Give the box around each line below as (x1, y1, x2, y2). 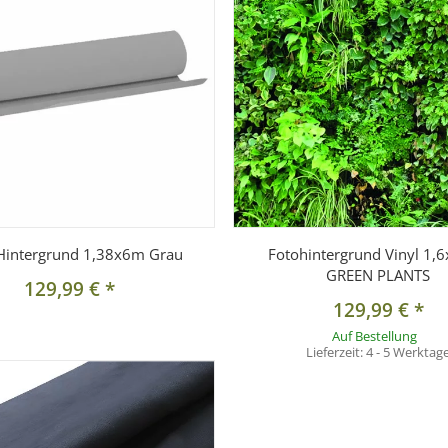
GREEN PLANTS (326, 265, 431, 286)
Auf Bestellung (332, 327, 418, 346)
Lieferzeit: (306, 343, 367, 362)
